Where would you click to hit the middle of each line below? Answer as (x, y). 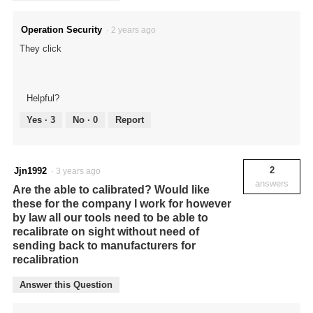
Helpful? (43, 98)
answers (272, 183)
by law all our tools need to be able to (110, 217)
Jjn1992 (30, 170)
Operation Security (61, 29)
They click (41, 48)
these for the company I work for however (122, 203)
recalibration (46, 259)
